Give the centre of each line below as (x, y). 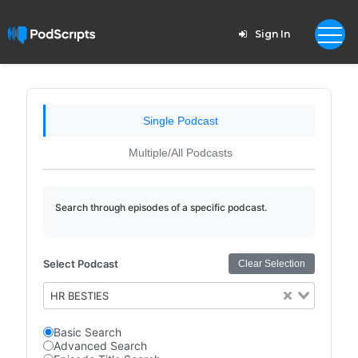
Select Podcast (80, 264)
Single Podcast (180, 121)
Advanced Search (100, 346)
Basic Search (87, 332)
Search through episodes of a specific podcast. (161, 207)
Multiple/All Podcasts (180, 153)
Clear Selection (272, 264)
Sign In (272, 34)
